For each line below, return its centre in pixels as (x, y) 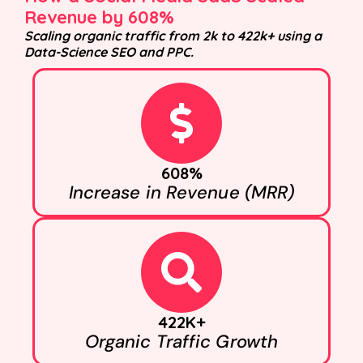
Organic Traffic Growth (181, 341)
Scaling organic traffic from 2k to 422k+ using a (173, 35)
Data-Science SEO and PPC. (109, 51)
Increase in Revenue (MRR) (181, 192)
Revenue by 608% (99, 17)
